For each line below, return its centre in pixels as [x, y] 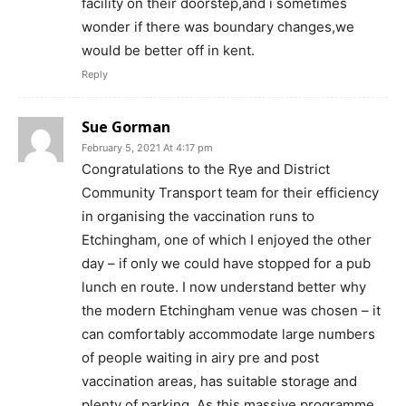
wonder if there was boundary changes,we [218, 27]
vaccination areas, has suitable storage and [219, 381]
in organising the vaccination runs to [198, 216]
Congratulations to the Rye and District [206, 169]
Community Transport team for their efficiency [230, 193]
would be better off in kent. [168, 50]
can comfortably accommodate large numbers [228, 334]
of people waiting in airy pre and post [200, 358]
